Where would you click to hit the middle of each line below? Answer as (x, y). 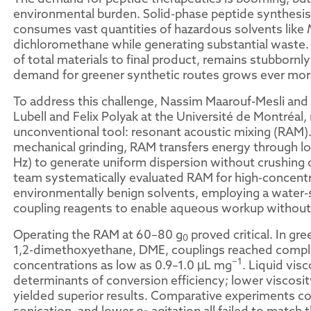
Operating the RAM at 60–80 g (98, 234)
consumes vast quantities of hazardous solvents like (160, 29)
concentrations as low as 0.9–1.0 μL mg (123, 265)
